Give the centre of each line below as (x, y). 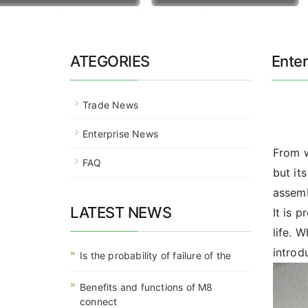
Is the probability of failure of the (156, 255)
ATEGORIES (110, 61)
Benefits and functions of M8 (146, 287)
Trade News (110, 105)
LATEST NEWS (121, 212)
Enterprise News (120, 134)
